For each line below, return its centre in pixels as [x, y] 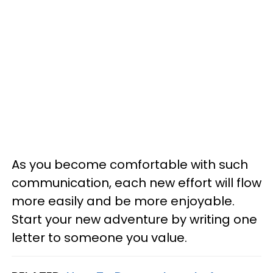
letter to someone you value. [99, 238]
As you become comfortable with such [130, 165]
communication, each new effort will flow [136, 183]
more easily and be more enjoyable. [123, 201]
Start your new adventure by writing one [134, 220]
